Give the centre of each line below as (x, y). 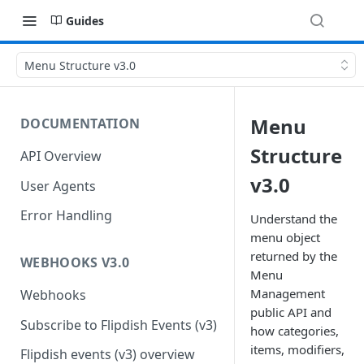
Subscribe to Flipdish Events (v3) (119, 325)
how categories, (295, 331)
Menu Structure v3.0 (80, 65)
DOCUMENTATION (80, 123)
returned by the (294, 256)
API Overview (61, 156)
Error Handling (66, 216)
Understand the (294, 219)
